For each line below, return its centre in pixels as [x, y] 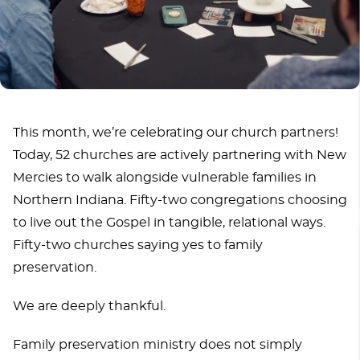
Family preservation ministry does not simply [157, 344]
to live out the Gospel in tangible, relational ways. [169, 222]
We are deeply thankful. [89, 306]
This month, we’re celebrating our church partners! [176, 132]
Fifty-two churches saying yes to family [138, 245]
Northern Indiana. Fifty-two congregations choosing [180, 200]
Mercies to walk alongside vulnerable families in [165, 177]
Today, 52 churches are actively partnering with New [180, 155]
